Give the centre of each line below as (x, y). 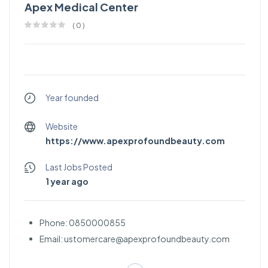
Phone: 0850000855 (83, 223)
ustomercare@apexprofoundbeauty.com (147, 239)
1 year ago (67, 182)
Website (62, 127)
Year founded (72, 98)
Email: (52, 239)
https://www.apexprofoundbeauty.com (135, 141)
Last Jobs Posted (79, 167)
